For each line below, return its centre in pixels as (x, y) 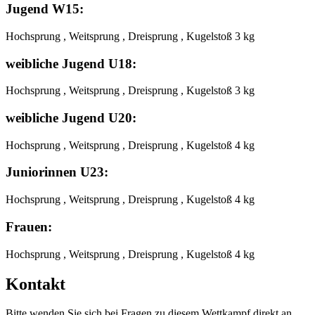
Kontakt (36, 284)
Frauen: (29, 226)
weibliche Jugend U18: (71, 63)
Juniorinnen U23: (57, 172)
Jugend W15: (45, 9)
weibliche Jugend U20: (71, 118)
